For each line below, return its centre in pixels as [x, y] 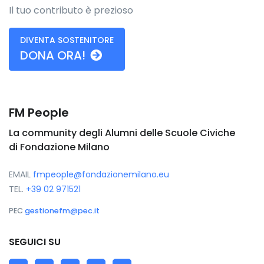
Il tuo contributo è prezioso [71, 10]
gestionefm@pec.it [62, 210]
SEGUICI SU [35, 242]
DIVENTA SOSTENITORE [67, 40]
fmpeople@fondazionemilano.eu [101, 174]
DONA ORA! [53, 55]
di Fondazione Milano [59, 147]
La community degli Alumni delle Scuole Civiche [122, 133]
